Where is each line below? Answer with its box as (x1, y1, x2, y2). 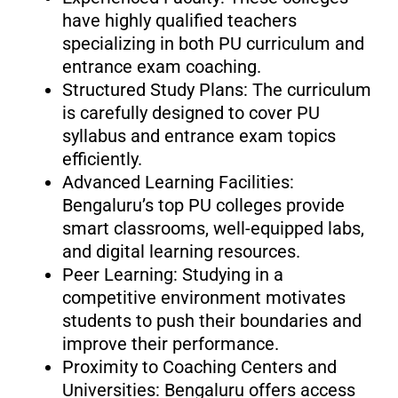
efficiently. (61, 147, 142, 170)
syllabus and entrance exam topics (61, 124, 336, 147)
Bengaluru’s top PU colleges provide (61, 194, 345, 216)
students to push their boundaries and (61, 309, 362, 331)
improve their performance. (61, 332, 279, 354)
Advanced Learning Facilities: (61, 171, 294, 193)
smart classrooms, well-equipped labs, (61, 217, 364, 239)
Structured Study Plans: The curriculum (61, 78, 371, 100)
